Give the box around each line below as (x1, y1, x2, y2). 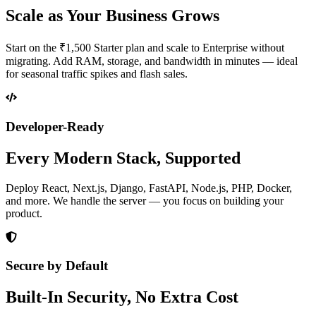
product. (6, 207, 42, 219)
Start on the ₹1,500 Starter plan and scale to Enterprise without (6, 42, 284, 54)
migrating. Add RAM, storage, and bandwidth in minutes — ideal (6, 55, 298, 68)
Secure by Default (6, 258, 108, 274)
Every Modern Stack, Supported (6, 148, 241, 167)
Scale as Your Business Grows (6, 6, 219, 25)
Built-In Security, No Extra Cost (6, 288, 238, 307)
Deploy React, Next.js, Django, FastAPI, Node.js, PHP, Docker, (6, 181, 292, 194)
